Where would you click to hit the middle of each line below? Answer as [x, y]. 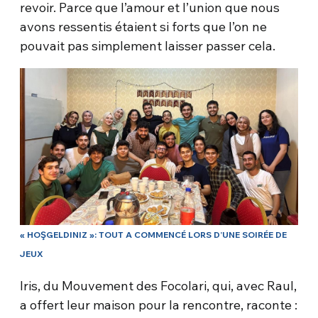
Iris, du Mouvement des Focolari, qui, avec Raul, [159, 285]
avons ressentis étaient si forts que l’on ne [144, 27]
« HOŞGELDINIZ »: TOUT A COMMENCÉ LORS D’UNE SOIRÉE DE [154, 234]
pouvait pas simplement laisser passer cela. [148, 46]
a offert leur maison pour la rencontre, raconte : [159, 305]
